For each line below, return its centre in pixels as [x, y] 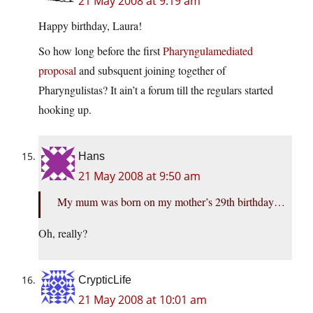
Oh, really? [63, 233]
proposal [57, 71]
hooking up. [65, 110]
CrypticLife [105, 280]
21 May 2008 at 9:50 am [139, 176]
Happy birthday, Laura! [90, 26]
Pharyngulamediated [208, 51]
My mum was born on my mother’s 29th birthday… [171, 202]
